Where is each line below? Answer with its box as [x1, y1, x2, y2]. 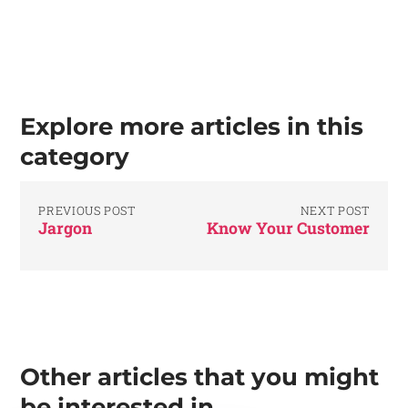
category [20, 142, 130, 171]
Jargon [38, 217, 93, 239]
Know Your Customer [206, 217, 370, 239]
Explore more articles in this [20, 112, 364, 141]
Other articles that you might [20, 362, 380, 391]
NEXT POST [300, 202, 370, 218]
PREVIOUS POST [38, 202, 136, 218]
